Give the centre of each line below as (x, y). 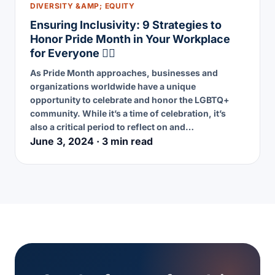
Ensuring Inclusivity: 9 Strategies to (126, 25)
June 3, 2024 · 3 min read (91, 141)
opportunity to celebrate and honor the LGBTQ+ (130, 99)
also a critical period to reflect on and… (112, 126)
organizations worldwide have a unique (113, 86)
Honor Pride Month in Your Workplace (130, 39)
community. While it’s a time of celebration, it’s (128, 113)
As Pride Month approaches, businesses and (124, 72)
